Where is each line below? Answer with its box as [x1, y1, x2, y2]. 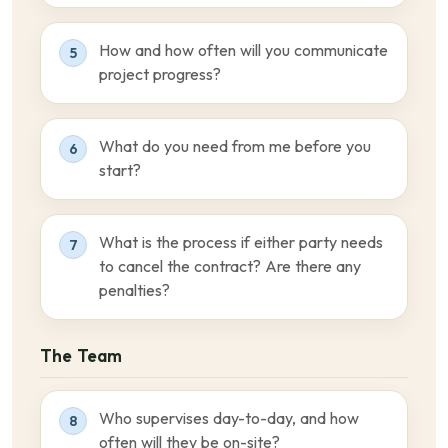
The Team [40, 346, 122, 366]
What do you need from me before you [99, 138, 371, 155]
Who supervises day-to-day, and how [99, 410, 359, 427]
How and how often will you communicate [99, 42, 388, 59]
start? [99, 162, 141, 179]
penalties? [99, 282, 170, 299]
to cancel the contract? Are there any [99, 258, 361, 275]
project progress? [99, 66, 221, 83]
